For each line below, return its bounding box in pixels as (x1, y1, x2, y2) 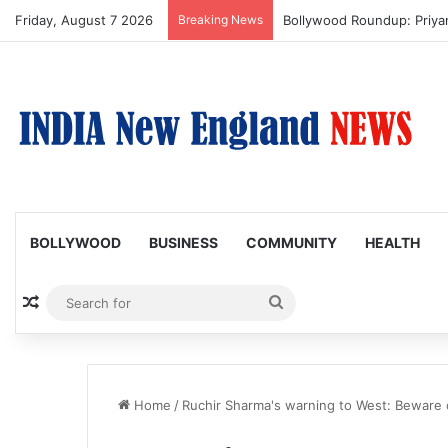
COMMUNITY (246, 234, 337, 251)
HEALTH (365, 234, 420, 251)
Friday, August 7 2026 (15, 12, 153, 28)
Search (283, 293, 335, 312)
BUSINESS (149, 234, 218, 251)
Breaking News (178, 12, 263, 27)
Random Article (39, 293, 156, 313)
